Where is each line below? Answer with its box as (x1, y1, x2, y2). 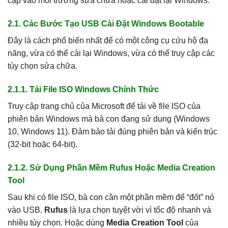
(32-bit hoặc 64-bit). (8, 139, 77, 149)
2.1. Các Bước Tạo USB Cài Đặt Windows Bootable (8, 19, 204, 28)
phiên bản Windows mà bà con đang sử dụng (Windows (8, 114, 210, 123)
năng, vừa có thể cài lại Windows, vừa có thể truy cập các (8, 48, 215, 58)
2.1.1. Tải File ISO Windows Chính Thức (8, 84, 159, 94)
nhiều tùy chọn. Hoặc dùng (8, 218, 106, 227)
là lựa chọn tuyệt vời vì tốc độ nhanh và (68, 205, 211, 214)
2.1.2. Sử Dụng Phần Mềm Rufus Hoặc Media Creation (8, 163, 215, 172)
